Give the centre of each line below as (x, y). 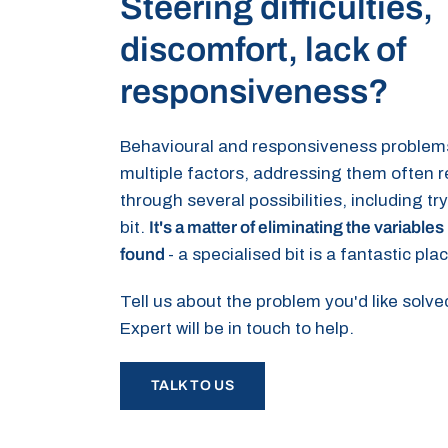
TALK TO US (192, 385)
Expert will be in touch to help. (237, 328)
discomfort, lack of (263, 49)
